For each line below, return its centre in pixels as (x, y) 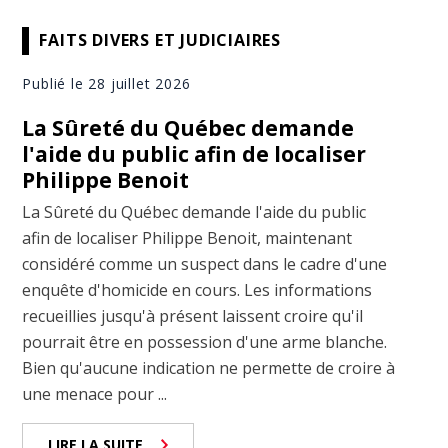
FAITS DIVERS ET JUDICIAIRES (160, 40)
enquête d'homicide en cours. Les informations (197, 289)
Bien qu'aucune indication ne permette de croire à (209, 367)
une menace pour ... (95, 393)
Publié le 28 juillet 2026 (106, 83)
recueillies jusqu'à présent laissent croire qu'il (193, 315)
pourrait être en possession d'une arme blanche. (205, 341)
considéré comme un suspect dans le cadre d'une (205, 263)
